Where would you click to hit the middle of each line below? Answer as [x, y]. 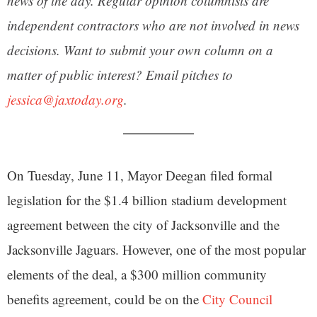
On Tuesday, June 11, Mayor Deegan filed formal [140, 175]
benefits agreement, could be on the [105, 299]
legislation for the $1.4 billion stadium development [147, 200]
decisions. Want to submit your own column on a [140, 50]
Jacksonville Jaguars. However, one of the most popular [156, 250]
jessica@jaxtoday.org [65, 100]
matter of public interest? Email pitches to [120, 75]
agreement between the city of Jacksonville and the [143, 225]
